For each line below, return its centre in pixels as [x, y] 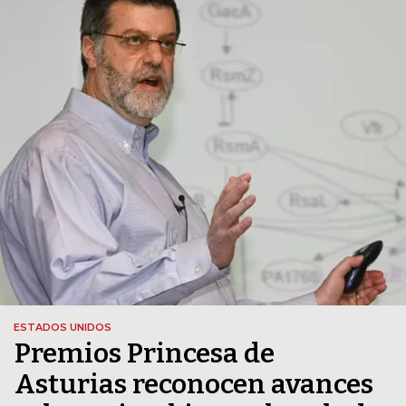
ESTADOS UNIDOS [63, 328]
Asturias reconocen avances [194, 385]
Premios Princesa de [145, 354]
